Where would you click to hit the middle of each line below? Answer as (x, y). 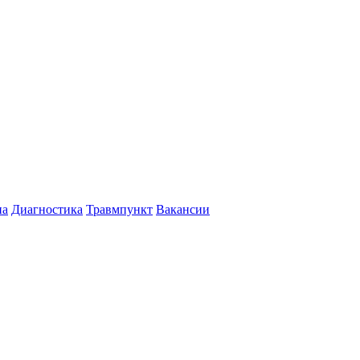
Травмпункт (119, 209)
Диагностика (47, 209)
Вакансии (183, 209)
